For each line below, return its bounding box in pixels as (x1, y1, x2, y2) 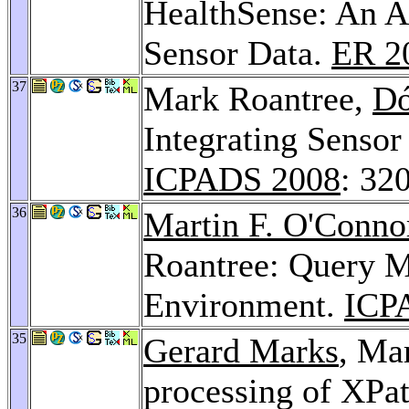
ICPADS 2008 (143, 159, 341, 198)
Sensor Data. (143, 33, 331, 72)
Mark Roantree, (143, 79, 372, 118)
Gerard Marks (143, 330, 339, 370)
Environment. (143, 285, 344, 324)
